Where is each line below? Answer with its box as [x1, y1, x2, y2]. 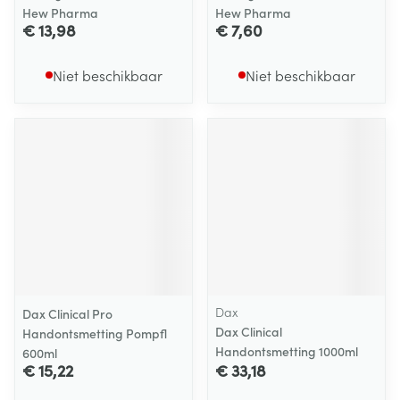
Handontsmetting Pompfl [22, 324, 167, 342]
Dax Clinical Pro [22, 304, 112, 322]
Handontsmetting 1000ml [215, 342, 358, 360]
